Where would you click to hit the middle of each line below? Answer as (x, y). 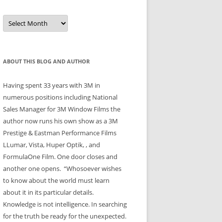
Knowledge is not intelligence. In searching (65, 204)
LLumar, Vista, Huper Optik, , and (52, 145)
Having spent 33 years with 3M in (52, 85)
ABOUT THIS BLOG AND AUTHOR (46, 61)
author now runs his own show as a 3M (60, 121)
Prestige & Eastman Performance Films (60, 133)
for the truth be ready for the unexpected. (65, 216)
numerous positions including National (60, 97)
